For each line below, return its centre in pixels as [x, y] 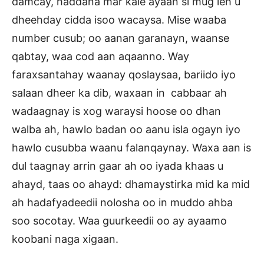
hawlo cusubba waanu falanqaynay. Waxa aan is [131, 148]
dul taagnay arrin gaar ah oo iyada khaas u [118, 166]
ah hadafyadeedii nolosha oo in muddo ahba [122, 203]
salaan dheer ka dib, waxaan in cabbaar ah [121, 93]
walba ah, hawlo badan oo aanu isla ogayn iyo [126, 130]
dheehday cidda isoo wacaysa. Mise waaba [119, 20]
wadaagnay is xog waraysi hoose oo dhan [116, 111]
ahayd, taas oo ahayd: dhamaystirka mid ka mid [131, 184]
